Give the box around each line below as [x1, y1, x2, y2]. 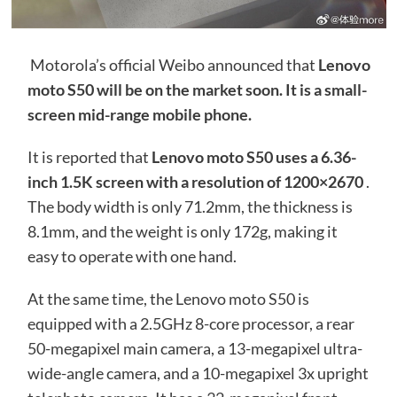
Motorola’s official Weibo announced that [27, 54, 318, 74]
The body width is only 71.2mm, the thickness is [27, 196, 353, 216]
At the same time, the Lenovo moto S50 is [27, 288, 309, 308]
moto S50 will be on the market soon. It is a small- [27, 79, 367, 99]
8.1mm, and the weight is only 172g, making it [27, 221, 338, 241]
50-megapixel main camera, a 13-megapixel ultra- [27, 338, 362, 358]
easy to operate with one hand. [27, 245, 237, 266]
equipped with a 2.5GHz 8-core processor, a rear [27, 313, 354, 333]
